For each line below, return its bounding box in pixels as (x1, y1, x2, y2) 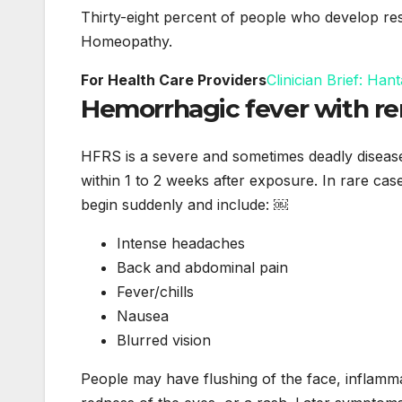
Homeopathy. (81, 31, 172, 50)
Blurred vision (117, 330, 211, 349)
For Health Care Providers (81, 70, 267, 89)
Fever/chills (117, 282, 194, 301)
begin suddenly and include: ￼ (81, 195, 288, 214)
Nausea (117, 306, 169, 325)
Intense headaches (117, 233, 245, 252)
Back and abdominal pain (117, 258, 288, 276)
